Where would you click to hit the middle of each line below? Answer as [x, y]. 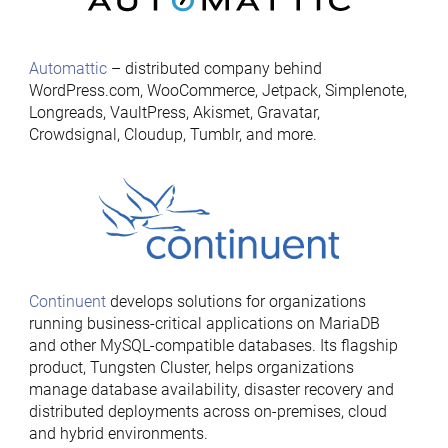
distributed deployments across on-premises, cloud [207, 411]
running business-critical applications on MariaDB [204, 323]
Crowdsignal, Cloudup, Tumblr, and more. [172, 134]
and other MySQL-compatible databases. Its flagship [213, 345]
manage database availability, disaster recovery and [211, 389]
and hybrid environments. [118, 433]
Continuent [67, 301]
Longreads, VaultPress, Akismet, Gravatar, [174, 112]
